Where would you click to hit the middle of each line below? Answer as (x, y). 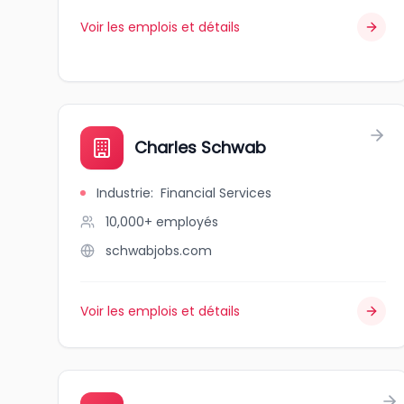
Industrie (124, 193)
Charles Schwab (200, 147)
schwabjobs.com (159, 251)
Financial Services (216, 193)
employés (187, 222)
